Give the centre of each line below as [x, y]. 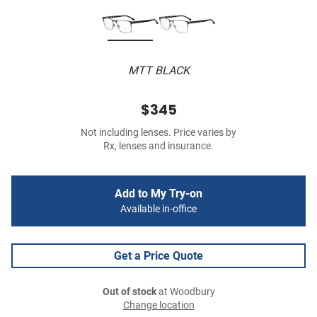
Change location [158, 306]
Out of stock [129, 292]
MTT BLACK [158, 71]
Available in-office [158, 209]
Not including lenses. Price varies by [158, 133]
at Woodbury [185, 292]
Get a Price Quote [158, 256]
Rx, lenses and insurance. [158, 146]
